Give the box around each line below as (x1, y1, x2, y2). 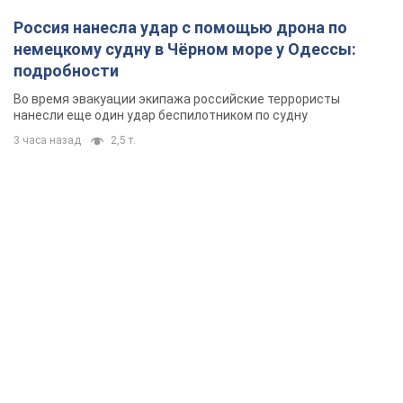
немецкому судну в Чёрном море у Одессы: (13, 40, 356, 59)
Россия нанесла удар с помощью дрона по (13, 18, 347, 38)
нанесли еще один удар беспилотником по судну (13, 108, 308, 123)
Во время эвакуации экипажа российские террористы (13, 92, 340, 107)
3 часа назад (13, 134, 81, 148)
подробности (13, 61, 119, 81)
